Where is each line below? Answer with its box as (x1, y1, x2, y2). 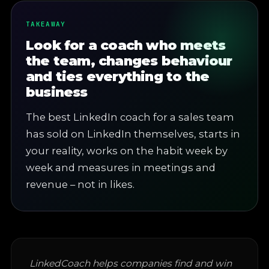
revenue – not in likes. (26, 178, 134, 190)
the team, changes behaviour (26, 53, 232, 69)
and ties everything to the (26, 68, 210, 85)
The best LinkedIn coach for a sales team (26, 111, 234, 123)
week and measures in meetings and (26, 162, 216, 174)
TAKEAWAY (26, 20, 66, 28)
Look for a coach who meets (26, 37, 226, 53)
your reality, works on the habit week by (26, 145, 228, 157)
